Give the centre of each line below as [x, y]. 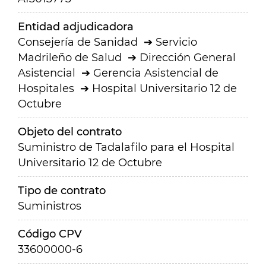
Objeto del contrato [70, 132]
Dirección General [188, 58]
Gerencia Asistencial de [156, 73]
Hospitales [46, 88]
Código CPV [50, 234]
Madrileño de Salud [70, 58]
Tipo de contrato [62, 191]
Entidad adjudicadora [76, 27]
